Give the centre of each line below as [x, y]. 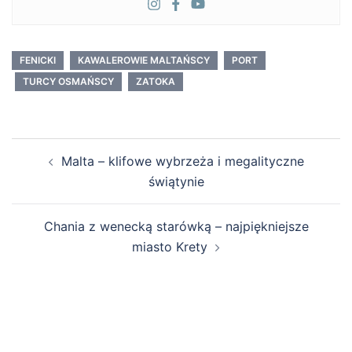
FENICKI [38, 60]
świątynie [176, 181]
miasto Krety [170, 246]
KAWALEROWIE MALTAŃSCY [144, 60]
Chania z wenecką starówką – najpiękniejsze [176, 226]
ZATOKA [156, 81]
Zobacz [45, 148]
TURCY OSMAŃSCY [68, 81]
